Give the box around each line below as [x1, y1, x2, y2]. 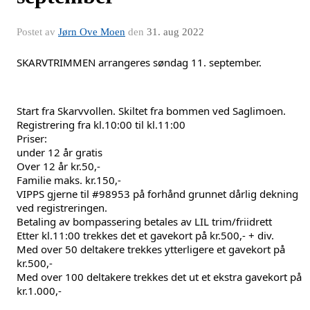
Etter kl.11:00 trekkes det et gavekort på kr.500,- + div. [17, 228, 274, 242]
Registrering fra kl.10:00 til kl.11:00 [17, 117, 185, 131]
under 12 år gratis [17, 145, 102, 159]
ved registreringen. [17, 200, 107, 215]
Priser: [17, 131, 47, 145]
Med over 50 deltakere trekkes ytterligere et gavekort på [17, 241, 285, 256]
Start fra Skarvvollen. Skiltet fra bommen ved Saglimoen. [17, 103, 286, 118]
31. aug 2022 [147, 26, 204, 37]
